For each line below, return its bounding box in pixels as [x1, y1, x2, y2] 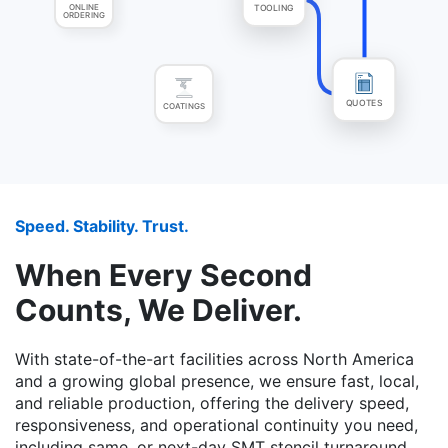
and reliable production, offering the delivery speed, [15, 393, 409, 414]
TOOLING [255, 6, 293, 17]
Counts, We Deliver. [15, 292, 302, 329]
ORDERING [63, 10, 105, 21]
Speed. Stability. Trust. [15, 216, 189, 237]
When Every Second [15, 257, 312, 294]
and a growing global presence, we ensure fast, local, [15, 371, 419, 392]
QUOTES [347, 101, 381, 112]
